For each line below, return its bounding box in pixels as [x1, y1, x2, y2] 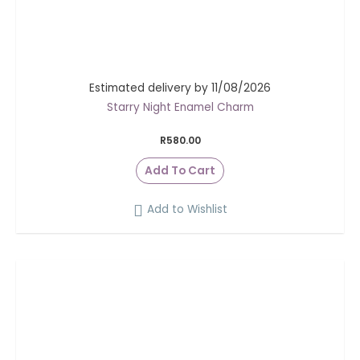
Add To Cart [145, 162, 215, 178]
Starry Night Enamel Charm [106, 100, 254, 116]
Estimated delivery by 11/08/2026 [89, 80, 271, 96]
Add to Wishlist [146, 202, 227, 218]
